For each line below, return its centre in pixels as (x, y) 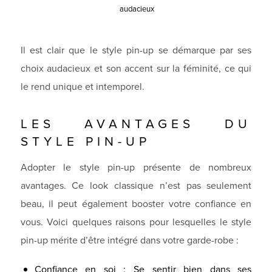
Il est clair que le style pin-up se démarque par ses (136, 50)
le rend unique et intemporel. (82, 86)
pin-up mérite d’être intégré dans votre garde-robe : (129, 240)
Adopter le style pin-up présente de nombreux (136, 167)
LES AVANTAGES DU (136, 124)
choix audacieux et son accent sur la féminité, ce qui (136, 68)
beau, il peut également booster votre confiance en (136, 203)
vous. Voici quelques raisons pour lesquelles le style (136, 222)
